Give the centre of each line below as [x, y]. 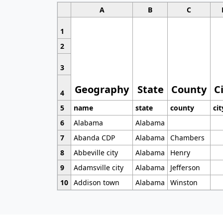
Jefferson [185, 167]
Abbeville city [96, 152]
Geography [102, 89]
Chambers [187, 137]
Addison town [96, 182]
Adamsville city [98, 167]
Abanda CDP [94, 137]
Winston [184, 182]
